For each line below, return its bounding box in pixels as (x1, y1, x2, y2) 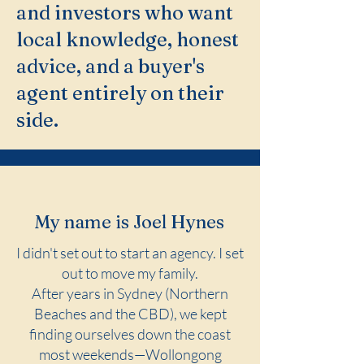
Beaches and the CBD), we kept (33, 305, 227, 323)
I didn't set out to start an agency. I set (16, 244, 244, 262)
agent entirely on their (16, 81, 224, 105)
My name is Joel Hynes (34, 210, 224, 233)
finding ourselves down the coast (29, 325, 231, 343)
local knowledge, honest (16, 28, 239, 51)
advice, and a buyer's (16, 54, 205, 78)
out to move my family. (62, 264, 198, 282)
